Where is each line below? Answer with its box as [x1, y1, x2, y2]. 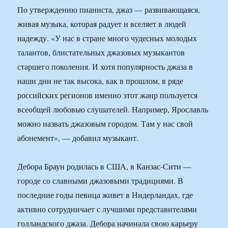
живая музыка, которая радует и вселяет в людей [17, 18, 187, 30]
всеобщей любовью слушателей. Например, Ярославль [17, 104, 209, 115]
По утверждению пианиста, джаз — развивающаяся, [17, 4, 201, 15]
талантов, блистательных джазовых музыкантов [17, 47, 185, 58]
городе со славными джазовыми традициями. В [17, 175, 184, 186]
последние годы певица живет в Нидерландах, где [17, 189, 193, 201]
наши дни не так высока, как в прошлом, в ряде [17, 75, 184, 87]
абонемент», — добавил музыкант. [17, 132, 139, 144]
